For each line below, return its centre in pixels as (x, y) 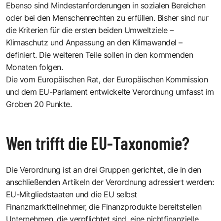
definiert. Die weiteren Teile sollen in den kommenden (100, 55)
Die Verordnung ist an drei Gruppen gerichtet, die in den (104, 169)
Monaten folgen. (35, 67)
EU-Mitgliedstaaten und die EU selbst (72, 194)
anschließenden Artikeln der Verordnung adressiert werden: (110, 182)
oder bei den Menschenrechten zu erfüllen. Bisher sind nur (107, 18)
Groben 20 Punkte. (39, 104)
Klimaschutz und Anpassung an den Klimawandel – (94, 42)
